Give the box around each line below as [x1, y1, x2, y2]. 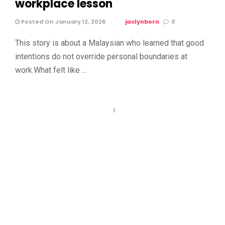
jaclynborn [125, 17, 159, 26]
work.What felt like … [15, 65, 87, 75]
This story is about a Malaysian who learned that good [15, 38, 204, 48]
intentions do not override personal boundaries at [15, 51, 187, 61]
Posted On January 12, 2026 [20, 17, 105, 26]
